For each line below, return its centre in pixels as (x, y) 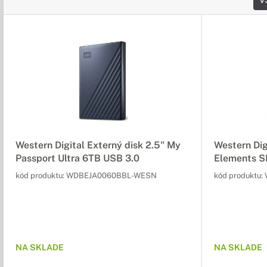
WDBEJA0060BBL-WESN (111, 176)
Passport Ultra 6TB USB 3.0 (77, 158)
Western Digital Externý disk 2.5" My (98, 145)
